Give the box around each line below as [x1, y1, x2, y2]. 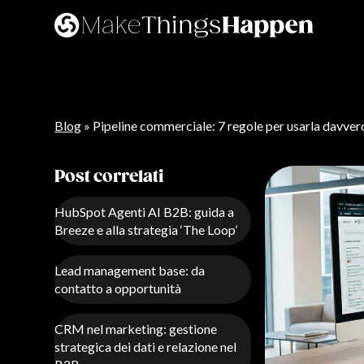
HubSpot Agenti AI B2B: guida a [54, 204, 235, 219]
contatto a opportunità [54, 280, 182, 296]
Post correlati [54, 167, 165, 187]
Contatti [57, 24, 134, 54]
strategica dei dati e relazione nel [54, 339, 237, 354]
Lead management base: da [54, 262, 206, 278]
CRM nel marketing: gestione [54, 321, 218, 336]
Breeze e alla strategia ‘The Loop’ [54, 222, 238, 237]
